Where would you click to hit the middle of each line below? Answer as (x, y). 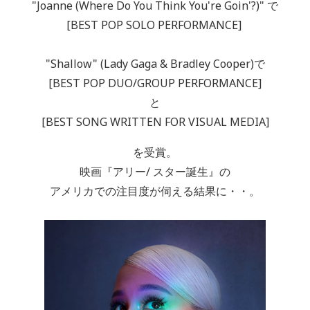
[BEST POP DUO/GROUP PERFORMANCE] (155, 83)
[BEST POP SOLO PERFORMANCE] (155, 25)
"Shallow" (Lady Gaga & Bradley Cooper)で (155, 63)
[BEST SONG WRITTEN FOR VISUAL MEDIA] (155, 121)
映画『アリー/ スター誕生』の (155, 171)
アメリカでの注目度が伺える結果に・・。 (155, 191)
